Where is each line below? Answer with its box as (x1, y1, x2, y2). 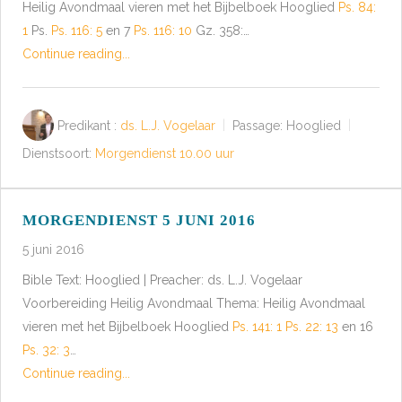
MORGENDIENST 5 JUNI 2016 (22, 211, 256, 229)
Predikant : (57, 118, 117, 133)
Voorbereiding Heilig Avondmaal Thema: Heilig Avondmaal (22, 295, 365, 310)
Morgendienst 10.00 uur (95, 146, 234, 162)
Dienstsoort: (22, 146, 92, 162)
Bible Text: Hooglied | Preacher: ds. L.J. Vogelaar (22, 272, 302, 287)
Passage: (232, 118, 283, 133)
